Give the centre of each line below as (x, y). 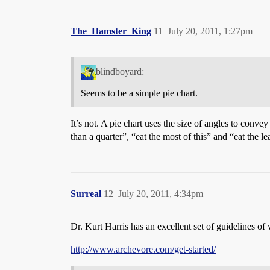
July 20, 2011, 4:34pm (161, 193)
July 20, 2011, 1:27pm (210, 31)
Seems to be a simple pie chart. (139, 93)
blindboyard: (120, 71)
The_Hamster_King (111, 31)
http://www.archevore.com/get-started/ (143, 249)
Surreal (86, 193)
